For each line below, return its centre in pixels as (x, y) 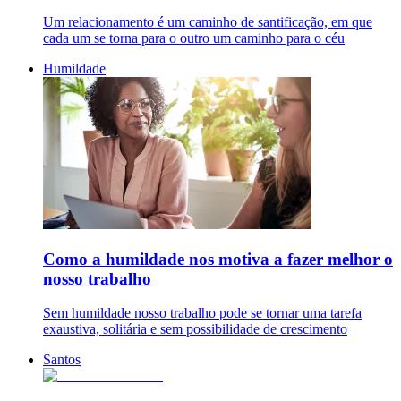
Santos (62, 360)
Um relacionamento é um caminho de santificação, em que (208, 21)
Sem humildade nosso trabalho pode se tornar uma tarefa (202, 313)
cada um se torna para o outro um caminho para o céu (194, 38)
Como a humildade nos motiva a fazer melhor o (218, 259)
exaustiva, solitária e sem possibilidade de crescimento (195, 329)
